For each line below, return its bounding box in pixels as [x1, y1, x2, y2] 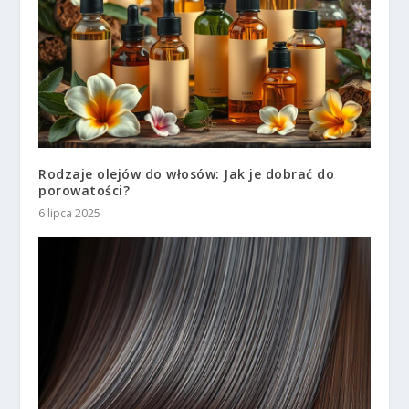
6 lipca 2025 [38, 204, 101, 221]
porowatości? [38, 181, 131, 199]
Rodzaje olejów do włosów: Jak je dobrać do [38, 164, 335, 183]
